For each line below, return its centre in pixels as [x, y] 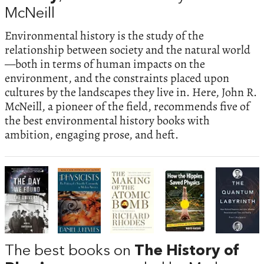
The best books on [70, 252]
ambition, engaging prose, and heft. [92, 135]
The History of [187, 252]
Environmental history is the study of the [104, 36]
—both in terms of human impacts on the [105, 64]
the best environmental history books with [107, 121]
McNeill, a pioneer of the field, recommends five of [127, 107]
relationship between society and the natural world [128, 50]
